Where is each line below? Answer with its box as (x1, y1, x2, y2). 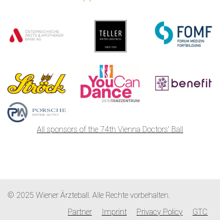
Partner (68, 207, 92, 217)
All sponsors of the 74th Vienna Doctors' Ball (37, 125, 183, 134)
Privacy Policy (137, 207, 183, 217)
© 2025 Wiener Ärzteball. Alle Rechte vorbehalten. (7, 191, 170, 200)
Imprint (102, 207, 127, 217)
